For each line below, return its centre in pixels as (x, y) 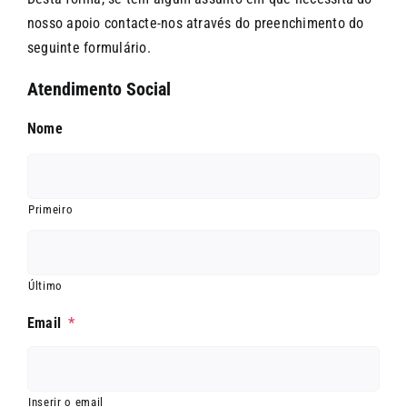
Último (45, 285)
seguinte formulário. (89, 47)
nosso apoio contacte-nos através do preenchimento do (195, 23)
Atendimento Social (99, 89)
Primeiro (50, 209)
